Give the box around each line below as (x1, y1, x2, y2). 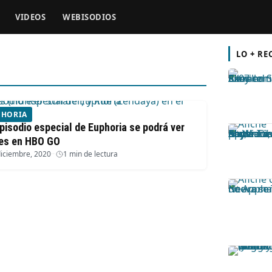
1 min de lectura (63, 149, 118, 159)
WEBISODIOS (63, 12, 117, 22)
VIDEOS (15, 12, 46, 22)
